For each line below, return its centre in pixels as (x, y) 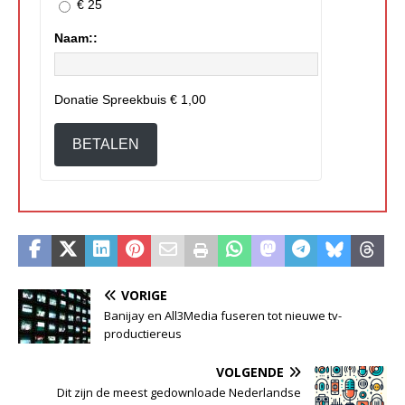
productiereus (143, 333)
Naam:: (76, 38)
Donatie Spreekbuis (112, 99)
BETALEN (106, 144)
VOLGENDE (250, 372)
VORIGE (144, 295)
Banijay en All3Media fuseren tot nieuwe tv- (223, 315)
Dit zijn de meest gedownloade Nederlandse (179, 392)
